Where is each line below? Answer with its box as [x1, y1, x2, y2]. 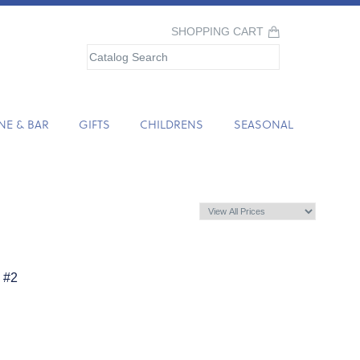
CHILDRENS [140, 116, 204, 133]
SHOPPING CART [171, 26, 264, 38]
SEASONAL [233, 116, 293, 133]
